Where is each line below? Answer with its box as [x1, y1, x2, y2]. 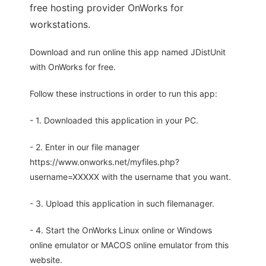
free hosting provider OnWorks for [30, 2, 183, 14]
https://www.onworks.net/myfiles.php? [30, 157, 179, 167]
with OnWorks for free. [30, 62, 116, 72]
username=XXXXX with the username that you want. [30, 172, 231, 182]
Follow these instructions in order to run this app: [30, 88, 217, 99]
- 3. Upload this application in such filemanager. [30, 198, 214, 209]
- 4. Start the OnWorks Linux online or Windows [30, 225, 212, 236]
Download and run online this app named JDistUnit [30, 47, 226, 58]
